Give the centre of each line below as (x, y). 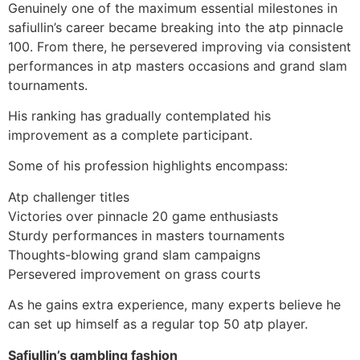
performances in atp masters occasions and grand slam (178, 65)
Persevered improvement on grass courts (134, 274)
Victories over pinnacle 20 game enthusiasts (143, 216)
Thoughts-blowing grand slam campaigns (134, 254)
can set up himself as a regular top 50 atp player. (158, 324)
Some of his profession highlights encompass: (148, 166)
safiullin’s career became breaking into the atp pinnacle (176, 27)
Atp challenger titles (69, 196)
